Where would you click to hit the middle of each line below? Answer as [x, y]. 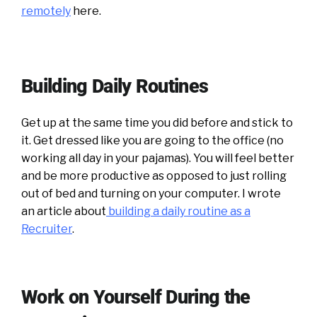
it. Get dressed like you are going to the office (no [152, 140]
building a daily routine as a [178, 211]
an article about [64, 211]
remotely [46, 11]
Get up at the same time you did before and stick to [157, 122]
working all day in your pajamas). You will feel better [158, 158]
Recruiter [47, 229]
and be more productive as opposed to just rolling [154, 175]
